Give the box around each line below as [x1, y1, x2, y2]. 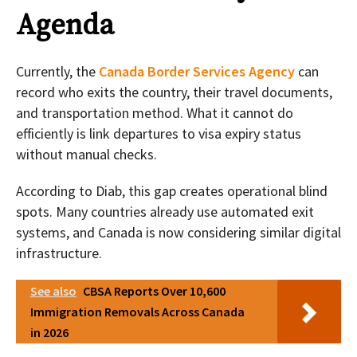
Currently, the [16, 62, 99, 81]
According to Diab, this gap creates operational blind [16, 182, 328, 201]
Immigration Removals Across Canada [30, 304, 245, 320]
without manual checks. [16, 145, 157, 164]
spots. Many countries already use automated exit [16, 202, 314, 222]
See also [30, 283, 76, 300]
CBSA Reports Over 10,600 [83, 283, 226, 300]
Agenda [16, 8, 114, 45]
